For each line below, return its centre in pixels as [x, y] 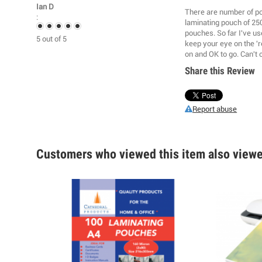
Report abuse [215, 109]
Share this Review [220, 70]
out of [51, 39]
